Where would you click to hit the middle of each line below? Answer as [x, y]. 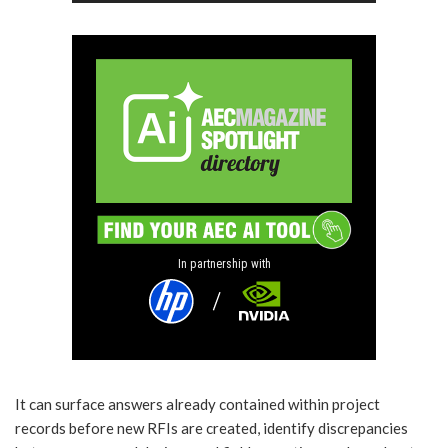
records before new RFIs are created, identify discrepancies [211, 427]
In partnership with [224, 263]
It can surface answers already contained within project [197, 403]
